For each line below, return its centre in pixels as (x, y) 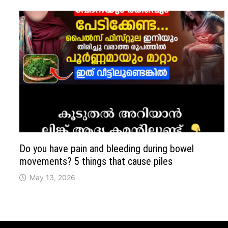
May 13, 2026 (53, 178)
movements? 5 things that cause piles (96, 162)
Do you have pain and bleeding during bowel (107, 149)
